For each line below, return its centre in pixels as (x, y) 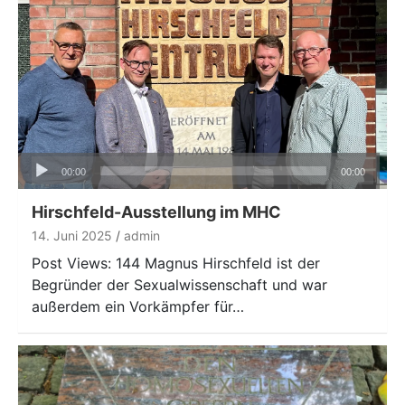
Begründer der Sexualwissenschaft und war (179, 285)
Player (38, 185)
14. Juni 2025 (72, 236)
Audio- (40, 163)
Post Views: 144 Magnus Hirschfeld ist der (176, 264)
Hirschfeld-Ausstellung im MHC (156, 212)
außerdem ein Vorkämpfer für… (138, 307)
